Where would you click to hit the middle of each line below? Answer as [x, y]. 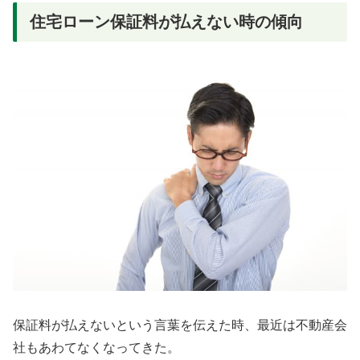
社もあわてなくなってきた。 [96, 347]
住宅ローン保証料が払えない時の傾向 [166, 21]
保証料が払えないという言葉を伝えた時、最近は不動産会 [180, 325]
